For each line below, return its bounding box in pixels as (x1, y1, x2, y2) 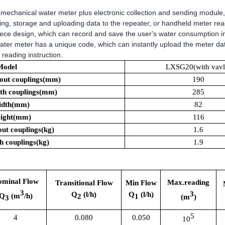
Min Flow (125, 179, 157, 187)
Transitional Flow (55, 179, 113, 187)
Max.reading (167, 178, 209, 186)
